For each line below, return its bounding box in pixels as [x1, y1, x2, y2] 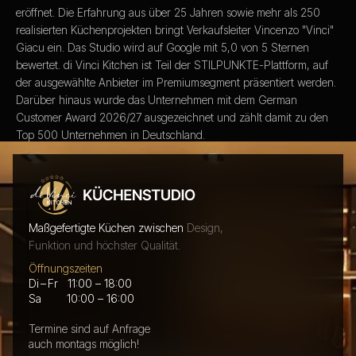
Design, [184, 220, 223, 234]
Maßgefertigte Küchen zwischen [29, 220, 184, 234]
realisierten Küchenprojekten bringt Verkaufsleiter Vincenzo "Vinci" [16, 22, 334, 37]
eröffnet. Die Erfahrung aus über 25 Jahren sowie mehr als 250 [16, 5, 320, 19]
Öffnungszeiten [29, 261, 103, 275]
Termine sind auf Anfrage [29, 321, 150, 335]
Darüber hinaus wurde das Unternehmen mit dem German [16, 92, 297, 106]
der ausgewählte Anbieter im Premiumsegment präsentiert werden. [16, 75, 336, 89]
